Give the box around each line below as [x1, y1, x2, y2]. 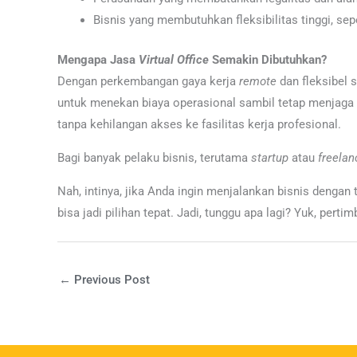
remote [239, 73, 277, 88]
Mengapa [57, 52, 110, 67]
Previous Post [71, 273, 150, 287]
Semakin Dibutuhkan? [212, 52, 327, 67]
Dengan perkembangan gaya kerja [57, 73, 239, 88]
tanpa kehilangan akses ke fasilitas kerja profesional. [57, 116, 341, 131]
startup [251, 150, 288, 165]
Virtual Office [139, 52, 209, 67]
